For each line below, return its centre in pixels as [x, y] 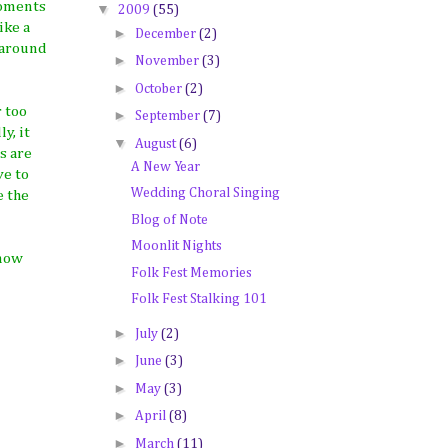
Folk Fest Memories [191, 272]
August [156, 143]
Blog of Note [169, 219]
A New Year [165, 166]
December [166, 33]
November [168, 61]
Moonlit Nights [176, 246]
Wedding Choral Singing [205, 193]
